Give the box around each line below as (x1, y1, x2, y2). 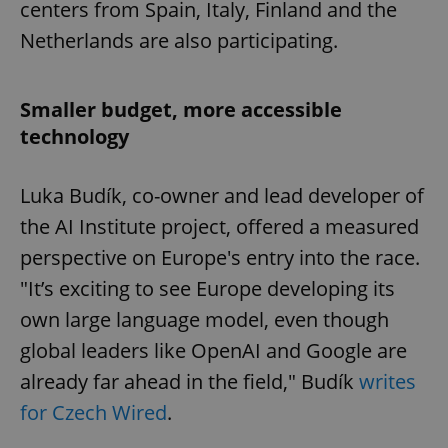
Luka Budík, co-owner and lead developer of (20, 181, 424, 209)
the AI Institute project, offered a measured (20, 212, 419, 240)
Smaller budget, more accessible (20, 95, 342, 123)
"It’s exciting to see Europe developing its (20, 274, 395, 302)
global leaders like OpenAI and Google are (20, 336, 407, 364)
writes (359, 367, 416, 395)
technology (20, 122, 129, 150)
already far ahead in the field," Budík (20, 367, 359, 395)
